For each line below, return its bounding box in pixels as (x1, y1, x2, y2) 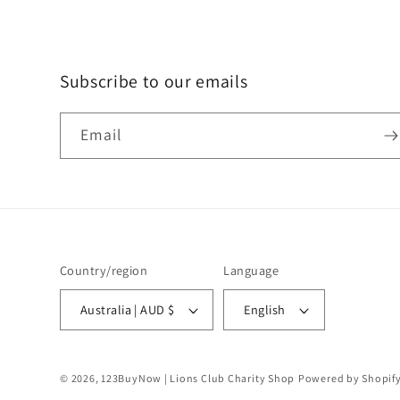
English (244, 301, 286, 319)
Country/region (60, 262, 148, 279)
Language (223, 262, 279, 279)
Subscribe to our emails (60, 70, 248, 94)
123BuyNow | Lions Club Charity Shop (101, 371, 296, 386)
